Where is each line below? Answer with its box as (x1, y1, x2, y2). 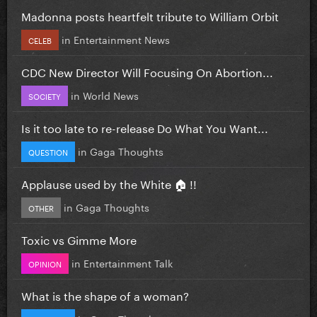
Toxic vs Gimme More (21, 229, 137, 248)
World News (83, 86, 139, 103)
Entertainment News (74, 30, 170, 47)
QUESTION (28, 144, 68, 158)
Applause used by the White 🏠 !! (21, 173, 197, 192)
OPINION (28, 256, 62, 270)
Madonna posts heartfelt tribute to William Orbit (21, 6, 279, 24)
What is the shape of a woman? (21, 285, 189, 304)
